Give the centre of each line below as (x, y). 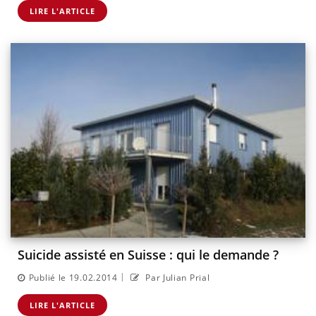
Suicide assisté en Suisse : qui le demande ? (148, 255)
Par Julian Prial (176, 277)
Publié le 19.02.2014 (73, 277)
